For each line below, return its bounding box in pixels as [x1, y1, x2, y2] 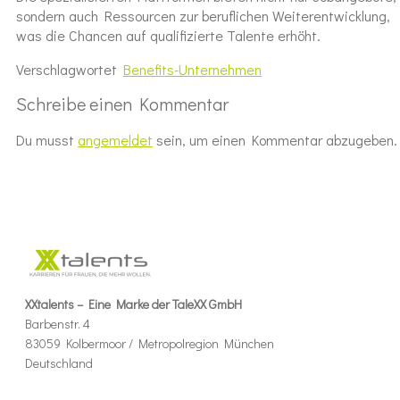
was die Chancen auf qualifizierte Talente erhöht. [16, 25, 321, 45]
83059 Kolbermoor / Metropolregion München [25, 335, 274, 352]
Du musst [16, 130, 78, 149]
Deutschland [25, 354, 93, 371]
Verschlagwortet [16, 59, 123, 79]
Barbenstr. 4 [25, 315, 90, 332]
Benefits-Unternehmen [123, 59, 262, 79]
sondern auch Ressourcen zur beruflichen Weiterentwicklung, [16, 5, 390, 25]
